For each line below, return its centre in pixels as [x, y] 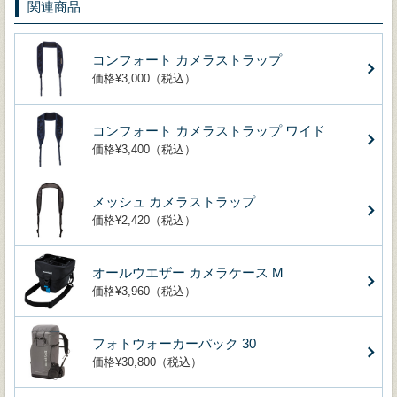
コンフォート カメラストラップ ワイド [209, 130]
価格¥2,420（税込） [144, 220]
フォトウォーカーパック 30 [174, 343]
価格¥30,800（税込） [147, 362]
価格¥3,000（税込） [144, 78]
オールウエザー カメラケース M [188, 272]
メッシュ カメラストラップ [174, 201]
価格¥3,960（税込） [144, 291]
